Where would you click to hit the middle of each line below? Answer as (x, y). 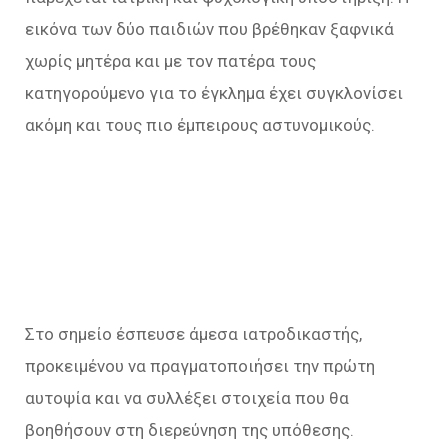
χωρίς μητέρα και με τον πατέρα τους (170, 60)
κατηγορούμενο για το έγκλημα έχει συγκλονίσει (214, 92)
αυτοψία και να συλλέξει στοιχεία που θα (187, 397)
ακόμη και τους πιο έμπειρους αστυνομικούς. (200, 124)
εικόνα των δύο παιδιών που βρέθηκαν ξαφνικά (209, 28)
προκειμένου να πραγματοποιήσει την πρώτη (200, 365)
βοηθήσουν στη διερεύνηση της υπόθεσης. (189, 429)
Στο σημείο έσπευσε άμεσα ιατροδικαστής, (193, 333)
